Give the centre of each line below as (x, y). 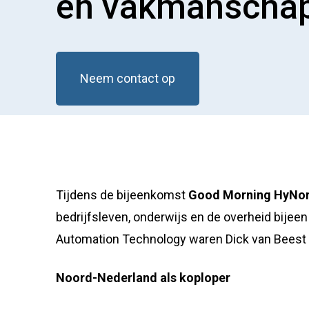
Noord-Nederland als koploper (143, 277)
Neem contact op (127, 78)
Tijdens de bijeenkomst (122, 195)
